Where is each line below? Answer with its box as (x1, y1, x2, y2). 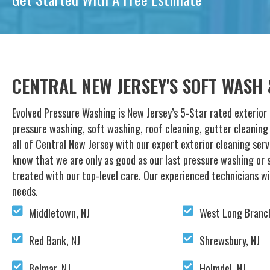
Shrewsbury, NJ (199, 233, 260, 248)
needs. (12, 183, 38, 199)
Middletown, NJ (29, 205, 90, 221)
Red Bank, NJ (29, 233, 80, 248)
